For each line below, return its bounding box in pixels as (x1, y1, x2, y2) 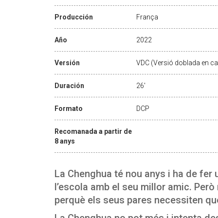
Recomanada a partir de (54, 127, 132, 135)
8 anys (54, 137, 75, 145)
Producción (54, 13, 93, 21)
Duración (54, 81, 84, 90)
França (136, 13, 158, 21)
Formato (54, 104, 83, 112)
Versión (54, 58, 80, 67)
